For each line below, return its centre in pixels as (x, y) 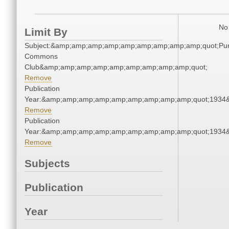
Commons (41, 56)
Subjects (47, 164)
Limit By (46, 32)
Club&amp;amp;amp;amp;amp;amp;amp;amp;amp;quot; (116, 67)
